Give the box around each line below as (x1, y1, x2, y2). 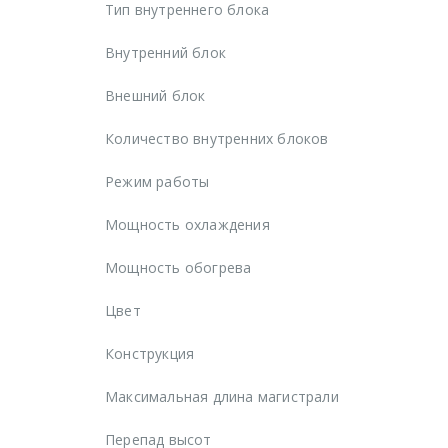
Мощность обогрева (105, 257, 252, 277)
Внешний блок (105, 85, 206, 105)
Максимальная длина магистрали (105, 386, 339, 406)
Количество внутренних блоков (105, 128, 329, 148)
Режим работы (105, 171, 210, 191)
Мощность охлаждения (105, 214, 270, 234)
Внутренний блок (105, 42, 226, 62)
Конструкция (105, 343, 195, 363)
